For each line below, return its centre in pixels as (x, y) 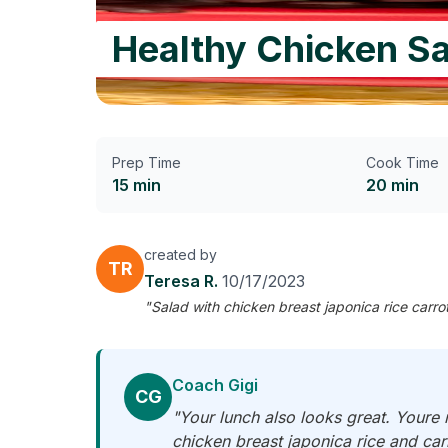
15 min (136, 185)
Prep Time (146, 162)
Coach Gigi (215, 385)
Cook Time (402, 162)
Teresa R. (183, 281)
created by (180, 254)
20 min (392, 185)
